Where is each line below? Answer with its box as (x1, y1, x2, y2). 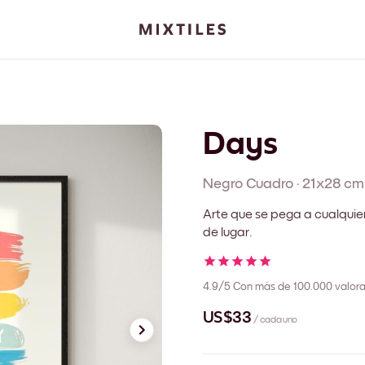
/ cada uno (253, 315, 297, 326)
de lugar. (203, 225, 253, 239)
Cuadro (246, 176, 293, 191)
